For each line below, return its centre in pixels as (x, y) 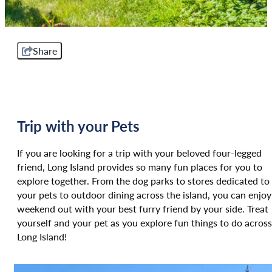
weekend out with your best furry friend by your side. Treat (143, 208)
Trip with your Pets (78, 125)
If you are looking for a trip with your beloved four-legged (139, 152)
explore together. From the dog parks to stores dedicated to (143, 180)
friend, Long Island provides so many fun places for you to (140, 166)
